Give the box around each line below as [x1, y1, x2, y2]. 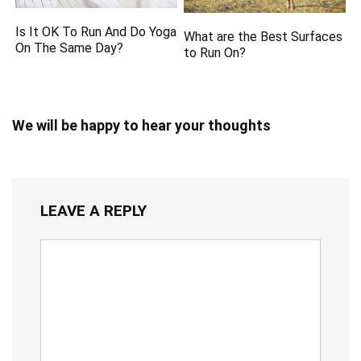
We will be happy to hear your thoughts [12, 116, 271, 134]
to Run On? [184, 44, 247, 60]
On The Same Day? [15, 39, 124, 56]
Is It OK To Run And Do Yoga [15, 23, 177, 39]
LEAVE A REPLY [40, 201, 147, 220]
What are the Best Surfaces [184, 28, 343, 44]
